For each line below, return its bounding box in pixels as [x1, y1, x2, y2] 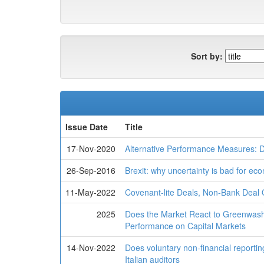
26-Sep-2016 [67, 164, 115, 176]
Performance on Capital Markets [125, 220, 246, 232]
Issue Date [65, 121, 108, 133]
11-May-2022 [65, 186, 115, 198]
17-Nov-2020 [67, 143, 115, 154]
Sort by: [191, 49, 223, 62]
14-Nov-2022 [67, 242, 115, 253]
